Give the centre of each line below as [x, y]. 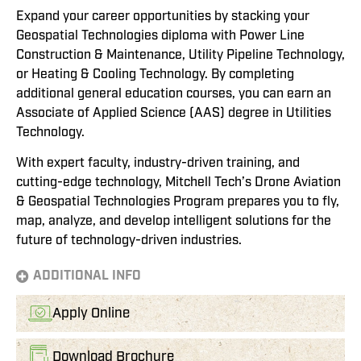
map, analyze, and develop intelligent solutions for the [174, 221]
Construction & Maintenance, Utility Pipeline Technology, [180, 54]
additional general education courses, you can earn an [174, 93]
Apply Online [91, 313]
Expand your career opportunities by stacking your [163, 16]
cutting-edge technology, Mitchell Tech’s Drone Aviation [178, 183]
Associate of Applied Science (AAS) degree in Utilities [174, 112]
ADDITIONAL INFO [87, 276]
